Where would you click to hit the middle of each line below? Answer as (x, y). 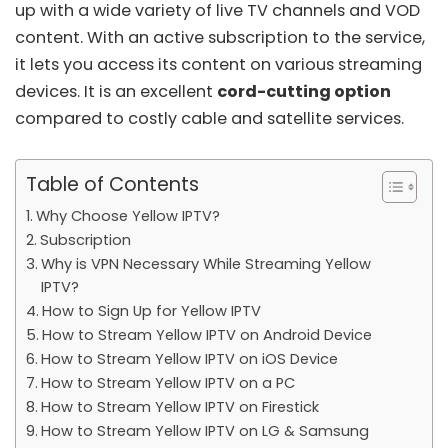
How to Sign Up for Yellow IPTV (151, 311)
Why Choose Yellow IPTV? (127, 216)
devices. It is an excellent (116, 92)
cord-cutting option (304, 92)
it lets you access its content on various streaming (218, 65)
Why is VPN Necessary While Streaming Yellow (205, 264)
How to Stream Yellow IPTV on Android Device (206, 335)
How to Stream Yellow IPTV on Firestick (179, 407)
